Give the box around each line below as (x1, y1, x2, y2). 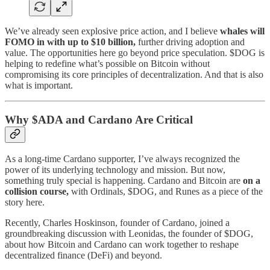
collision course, (5, 186, 69, 197)
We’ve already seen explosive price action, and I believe (5, 25, 220, 36)
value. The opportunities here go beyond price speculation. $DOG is (5, 47, 265, 58)
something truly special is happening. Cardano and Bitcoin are (5, 175, 243, 186)
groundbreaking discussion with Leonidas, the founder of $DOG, (5, 228, 253, 239)
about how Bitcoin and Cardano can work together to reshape (5, 239, 239, 250)
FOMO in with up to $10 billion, (5, 36, 136, 47)
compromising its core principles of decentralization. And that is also (5, 69, 263, 80)
